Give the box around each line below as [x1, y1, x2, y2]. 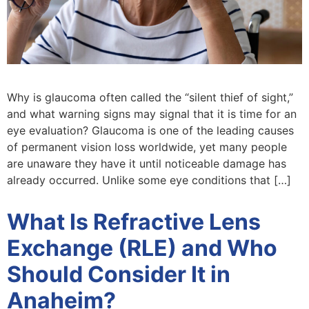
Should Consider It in [7, 260, 230, 288]
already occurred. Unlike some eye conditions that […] [7, 172, 291, 187]
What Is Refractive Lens [7, 208, 261, 235]
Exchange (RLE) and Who [7, 234, 277, 261]
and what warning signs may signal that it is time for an [7, 106, 297, 121]
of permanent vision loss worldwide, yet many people [7, 139, 287, 154]
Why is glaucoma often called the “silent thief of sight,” [7, 90, 293, 104]
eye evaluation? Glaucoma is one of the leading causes [7, 123, 294, 137]
